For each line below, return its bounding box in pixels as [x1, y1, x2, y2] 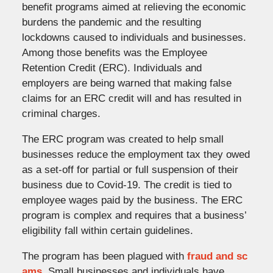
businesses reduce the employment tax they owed [21, 148, 250, 160]
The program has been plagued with [21, 250, 187, 262]
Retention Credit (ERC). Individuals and [21, 62, 202, 74]
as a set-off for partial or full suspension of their [21, 163, 238, 175]
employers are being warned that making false [21, 77, 232, 89]
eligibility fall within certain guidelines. [21, 224, 193, 236]
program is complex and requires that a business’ [21, 209, 246, 221]
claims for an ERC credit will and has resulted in [21, 92, 241, 104]
